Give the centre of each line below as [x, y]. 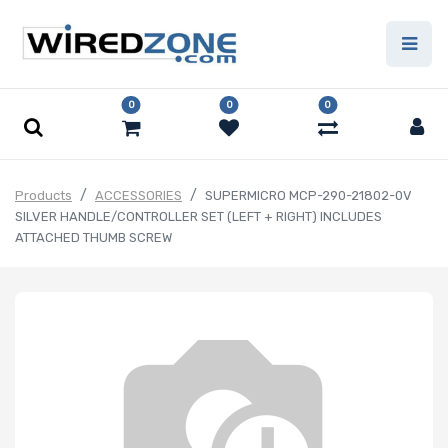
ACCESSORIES [138, 196]
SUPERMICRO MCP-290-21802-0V [308, 196]
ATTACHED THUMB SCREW [93, 238]
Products [43, 196]
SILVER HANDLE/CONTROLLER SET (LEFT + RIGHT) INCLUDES [198, 217]
